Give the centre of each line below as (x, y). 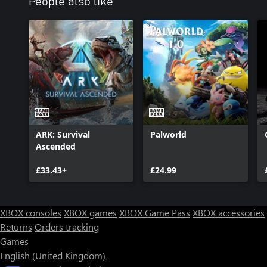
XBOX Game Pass (155, 212)
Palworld (168, 134)
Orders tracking (67, 226)
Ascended (56, 146)
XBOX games (90, 212)
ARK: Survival (63, 134)
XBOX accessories (229, 212)
